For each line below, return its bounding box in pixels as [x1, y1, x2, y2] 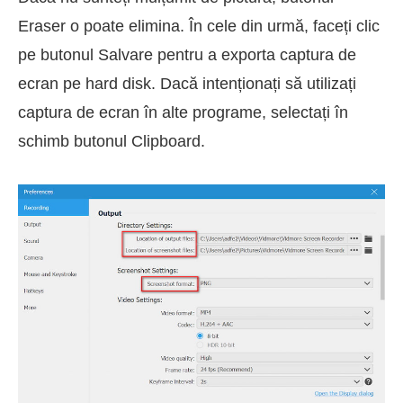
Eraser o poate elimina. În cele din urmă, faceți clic [18, 16, 380, 35]
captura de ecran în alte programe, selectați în [18, 103, 348, 121]
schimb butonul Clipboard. [18, 131, 205, 150]
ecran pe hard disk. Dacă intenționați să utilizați [18, 74, 356, 93]
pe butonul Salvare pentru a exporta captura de [18, 45, 356, 64]
